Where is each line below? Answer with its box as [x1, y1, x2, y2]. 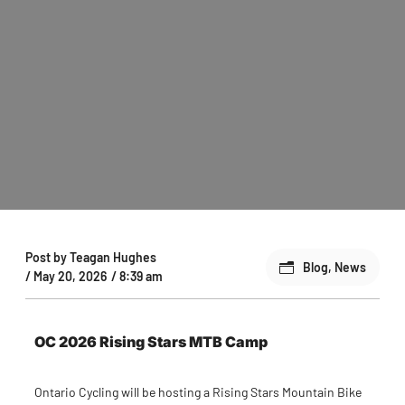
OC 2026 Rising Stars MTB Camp [34, 333, 270, 352]
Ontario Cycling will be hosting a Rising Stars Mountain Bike [34, 384, 362, 400]
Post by [25, 250, 67, 266]
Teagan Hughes [67, 250, 156, 266]
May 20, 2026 [33, 268, 107, 285]
